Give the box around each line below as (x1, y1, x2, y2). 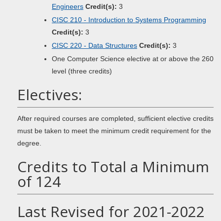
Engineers (52, 2, 83, 10)
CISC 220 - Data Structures (52, 41, 137, 49)
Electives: (17, 84, 82, 105)
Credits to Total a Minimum (17, 156, 209, 177)
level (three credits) (52, 67, 112, 75)
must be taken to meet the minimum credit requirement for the (17, 127, 211, 135)
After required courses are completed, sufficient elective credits (17, 114, 214, 122)
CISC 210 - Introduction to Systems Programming (52, 16, 206, 24)
